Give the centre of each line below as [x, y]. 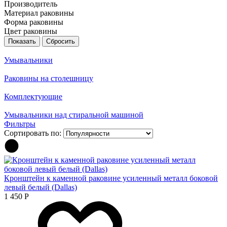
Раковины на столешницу [49, 78]
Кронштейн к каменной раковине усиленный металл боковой [111, 178]
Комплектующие [33, 96]
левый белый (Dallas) [41, 187]
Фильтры [20, 124]
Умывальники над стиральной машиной [74, 115]
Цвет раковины [31, 31]
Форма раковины [34, 22]
